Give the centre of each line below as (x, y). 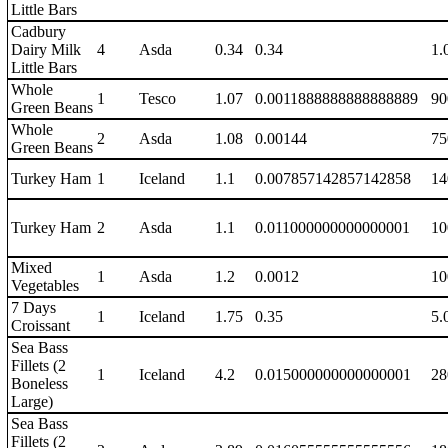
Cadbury (38, 31)
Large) (32, 401)
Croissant (40, 325)
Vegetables (45, 285)
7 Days (33, 307)
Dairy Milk (46, 49)
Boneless (39, 383)
